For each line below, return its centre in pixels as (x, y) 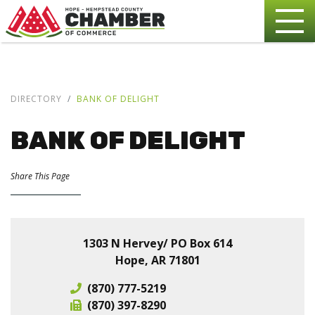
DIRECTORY (36, 99)
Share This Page (40, 176)
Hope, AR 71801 (157, 260)
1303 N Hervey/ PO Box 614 (157, 243)
